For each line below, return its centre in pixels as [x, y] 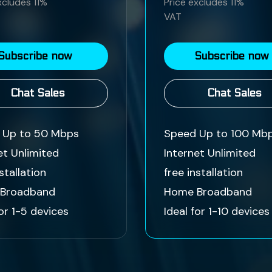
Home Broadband [208, 192]
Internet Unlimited [210, 153]
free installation [203, 173]
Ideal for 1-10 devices [217, 212]
